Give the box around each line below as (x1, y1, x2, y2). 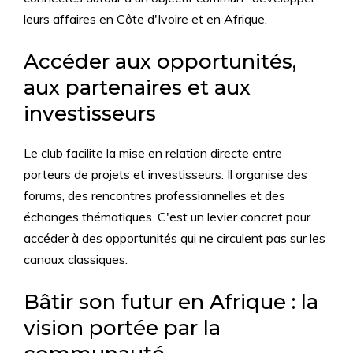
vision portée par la (24, 315, 221, 341)
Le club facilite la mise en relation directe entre (24, 145, 282, 162)
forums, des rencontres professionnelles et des (24, 188, 285, 204)
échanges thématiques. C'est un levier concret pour (24, 209, 310, 225)
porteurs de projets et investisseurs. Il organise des (24, 166, 307, 183)
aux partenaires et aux (24, 75, 251, 101)
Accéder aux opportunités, (24, 49, 296, 75)
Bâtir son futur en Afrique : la (24, 289, 318, 315)
